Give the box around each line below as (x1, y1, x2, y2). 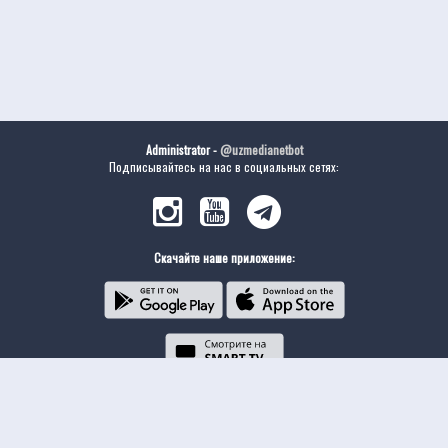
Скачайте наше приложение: (153, 249, 295, 266)
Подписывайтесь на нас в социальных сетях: (109, 158, 339, 175)
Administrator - (145, 141, 220, 158)
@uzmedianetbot (219, 141, 303, 158)
